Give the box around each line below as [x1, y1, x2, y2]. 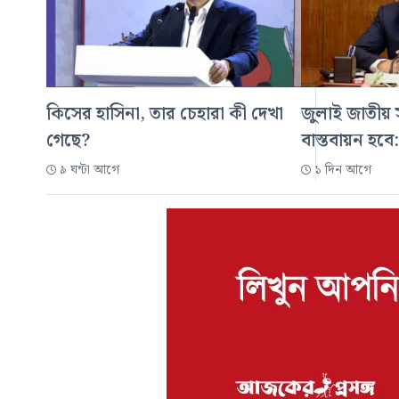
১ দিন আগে [314, 160, 371, 181]
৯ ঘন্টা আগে [60, 160, 119, 181]
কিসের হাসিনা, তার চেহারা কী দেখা [46, 100, 283, 129]
